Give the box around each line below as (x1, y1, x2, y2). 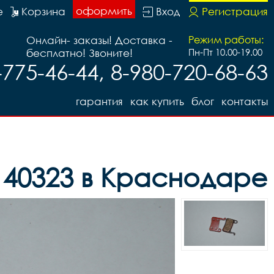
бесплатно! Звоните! (26, 46, 133, 59)
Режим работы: (188, 34, 264, 46)
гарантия (76, 95, 123, 108)
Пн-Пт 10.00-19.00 (188, 46, 262, 57)
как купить (130, 95, 184, 108)
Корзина (21, 5, 65, 18)
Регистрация (202, 5, 268, 18)
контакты (221, 95, 268, 108)
